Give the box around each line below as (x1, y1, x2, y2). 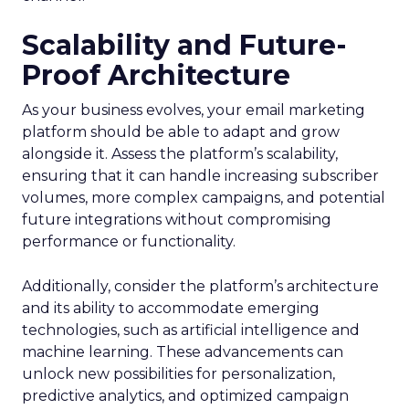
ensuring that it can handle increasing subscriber (22, 167, 379, 184)
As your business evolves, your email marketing (22, 101, 365, 119)
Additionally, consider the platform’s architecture (22, 278, 379, 295)
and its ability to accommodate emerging (22, 299, 320, 317)
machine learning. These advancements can (22, 343, 343, 361)
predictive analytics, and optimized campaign (22, 387, 349, 404)
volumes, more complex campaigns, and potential (22, 189, 385, 206)
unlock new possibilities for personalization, (22, 365, 335, 383)
